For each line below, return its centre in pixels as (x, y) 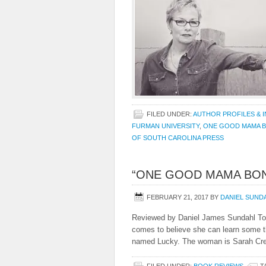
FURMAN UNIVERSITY (166, 126)
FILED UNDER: (170, 114)
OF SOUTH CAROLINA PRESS (178, 138)
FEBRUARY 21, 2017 (178, 197)
